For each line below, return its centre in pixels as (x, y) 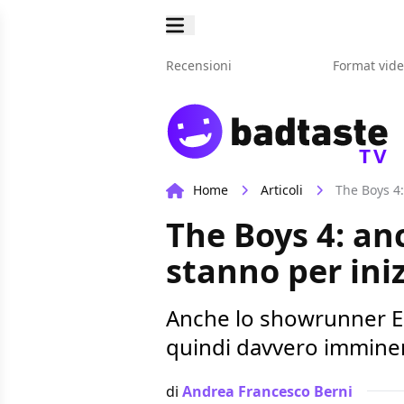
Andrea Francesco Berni (267, 391)
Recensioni (199, 65)
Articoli (282, 190)
